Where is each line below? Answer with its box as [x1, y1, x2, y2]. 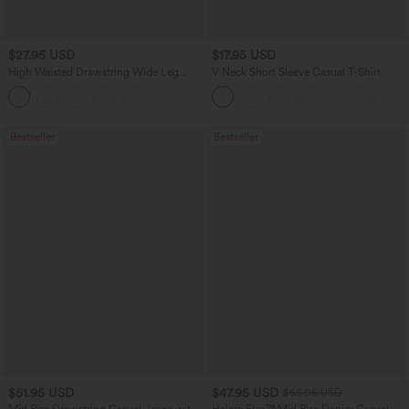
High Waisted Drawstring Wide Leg [8, 65, 179, 79]
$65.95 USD [282, 386, 342, 400]
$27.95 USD [8, 47, 75, 63]
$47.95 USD [211, 384, 278, 400]
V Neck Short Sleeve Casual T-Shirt [211, 65, 381, 79]
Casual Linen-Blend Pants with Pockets [8, 78, 197, 91]
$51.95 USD [8, 384, 74, 400]
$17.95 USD [211, 47, 276, 63]
